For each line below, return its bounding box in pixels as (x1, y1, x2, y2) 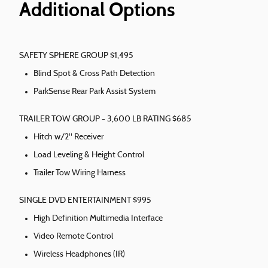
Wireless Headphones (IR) (33, 250, 125, 260)
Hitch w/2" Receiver (33, 133, 103, 142)
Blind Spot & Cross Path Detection (33, 69, 155, 79)
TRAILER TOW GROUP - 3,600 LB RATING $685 (19, 115, 191, 124)
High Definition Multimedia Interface (33, 214, 163, 224)
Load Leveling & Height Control (33, 151, 144, 160)
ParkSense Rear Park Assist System (33, 87, 156, 97)
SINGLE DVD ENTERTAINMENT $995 (19, 196, 151, 206)
